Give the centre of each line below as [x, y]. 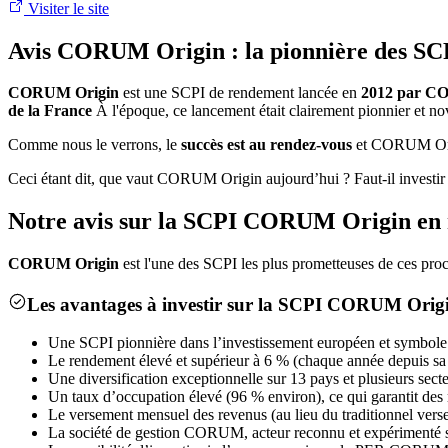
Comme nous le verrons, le [94, 145]
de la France [50, 111]
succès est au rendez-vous [266, 145]
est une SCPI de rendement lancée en [240, 93]
